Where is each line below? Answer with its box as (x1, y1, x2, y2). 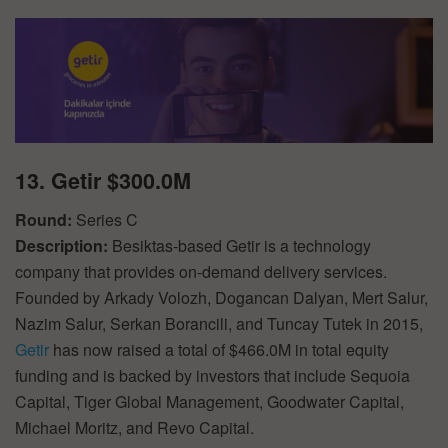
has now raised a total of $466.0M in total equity (49, 337, 389, 361)
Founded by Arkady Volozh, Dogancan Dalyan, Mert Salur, (15, 285, 428, 309)
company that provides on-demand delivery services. (15, 259, 387, 283)
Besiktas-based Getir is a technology (112, 233, 371, 257)
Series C (76, 207, 138, 231)
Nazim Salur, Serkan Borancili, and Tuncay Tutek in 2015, (15, 311, 423, 335)
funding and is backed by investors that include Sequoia (15, 363, 410, 387)
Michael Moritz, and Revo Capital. (15, 415, 254, 439)
